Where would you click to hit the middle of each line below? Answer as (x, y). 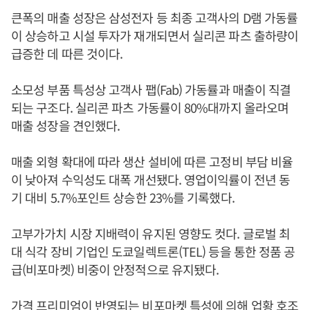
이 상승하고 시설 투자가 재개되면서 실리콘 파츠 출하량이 (155, 35)
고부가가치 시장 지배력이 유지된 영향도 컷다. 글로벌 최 (151, 233)
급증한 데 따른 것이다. (67, 53)
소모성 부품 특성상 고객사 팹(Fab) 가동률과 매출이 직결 (151, 89)
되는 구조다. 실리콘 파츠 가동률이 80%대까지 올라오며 (150, 107)
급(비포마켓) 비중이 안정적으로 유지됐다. (115, 269)
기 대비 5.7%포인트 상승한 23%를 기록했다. (123, 197)
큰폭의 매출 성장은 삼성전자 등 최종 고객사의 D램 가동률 (155, 17)
